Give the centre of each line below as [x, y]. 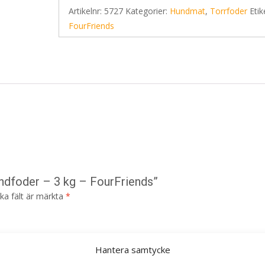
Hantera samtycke [132, 250]
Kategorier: [148, 11]
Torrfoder [229, 11]
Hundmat [188, 11]
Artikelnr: [87, 11]
